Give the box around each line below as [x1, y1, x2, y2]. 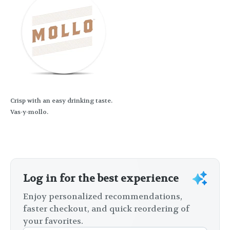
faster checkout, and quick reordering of [23, 203, 189, 215]
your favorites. [23, 216, 83, 227]
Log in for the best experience [23, 172, 179, 185]
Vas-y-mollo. [10, 108, 48, 117]
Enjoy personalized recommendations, [23, 191, 182, 202]
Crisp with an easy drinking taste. [10, 97, 112, 105]
